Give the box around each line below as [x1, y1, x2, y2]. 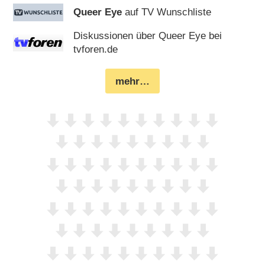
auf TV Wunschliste [122, 7, 212, 18]
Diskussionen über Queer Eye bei [73, 30, 222, 41]
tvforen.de [73, 43, 118, 55]
